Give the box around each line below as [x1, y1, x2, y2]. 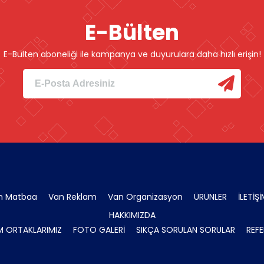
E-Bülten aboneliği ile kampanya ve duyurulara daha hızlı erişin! [3, 48, 261, 60]
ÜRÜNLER [194, 190, 227, 203]
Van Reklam [48, 190, 97, 203]
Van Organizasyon [108, 190, 183, 203]
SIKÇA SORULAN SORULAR [136, 223, 235, 236]
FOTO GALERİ [73, 223, 125, 236]
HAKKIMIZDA [108, 209, 156, 221]
